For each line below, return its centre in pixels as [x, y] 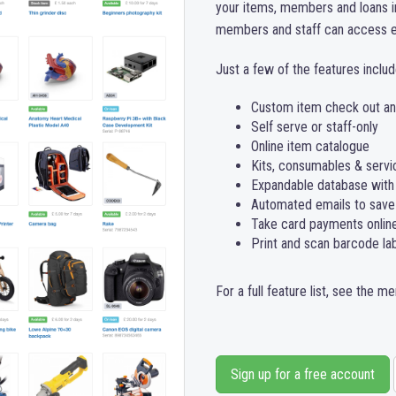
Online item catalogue [310, 146]
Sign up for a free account [303, 374]
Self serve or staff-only [315, 127]
